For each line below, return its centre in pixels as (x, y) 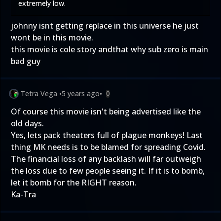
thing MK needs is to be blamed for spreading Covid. (108, 147)
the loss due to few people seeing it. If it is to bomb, (108, 170)
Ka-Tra (23, 194)
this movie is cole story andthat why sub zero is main (110, 49)
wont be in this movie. (52, 37)
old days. (27, 123)
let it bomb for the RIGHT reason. (74, 182)
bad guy (26, 61)
